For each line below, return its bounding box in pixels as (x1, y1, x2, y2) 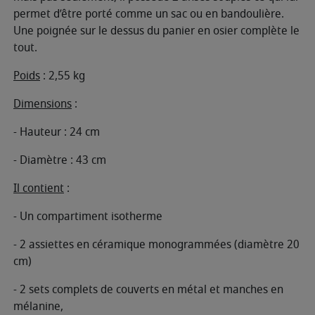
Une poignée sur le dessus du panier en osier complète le (13, 22, 300, 39)
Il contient (13, 179, 64, 197)
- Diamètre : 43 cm (13, 151, 106, 169)
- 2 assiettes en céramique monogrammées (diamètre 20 (13, 236, 300, 253)
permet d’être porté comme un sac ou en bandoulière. (13, 5, 287, 22)
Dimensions (13, 95, 72, 112)
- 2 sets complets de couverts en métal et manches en (13, 281, 283, 298)
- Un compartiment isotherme (13, 207, 162, 225)
